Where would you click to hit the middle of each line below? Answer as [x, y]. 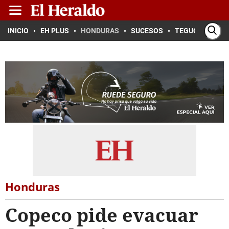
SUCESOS [147, 31]
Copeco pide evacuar [102, 215]
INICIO [18, 31]
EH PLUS [55, 31]
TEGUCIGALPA [199, 31]
